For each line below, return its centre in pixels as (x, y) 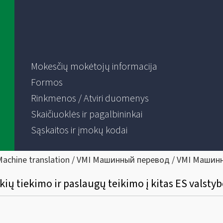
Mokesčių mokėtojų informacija (94, 67)
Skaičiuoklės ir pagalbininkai (86, 114)
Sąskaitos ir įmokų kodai (79, 130)
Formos (47, 83)
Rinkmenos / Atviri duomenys (90, 99)
